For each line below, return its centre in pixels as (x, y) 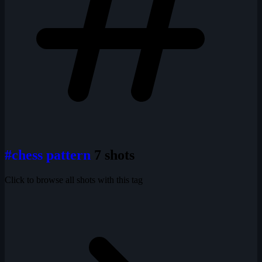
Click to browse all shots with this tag (74, 180)
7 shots (114, 155)
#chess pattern (49, 155)
